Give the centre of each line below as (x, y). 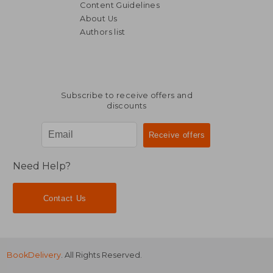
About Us (99, 18)
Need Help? (42, 166)
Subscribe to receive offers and (127, 95)
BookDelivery (34, 255)
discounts (127, 105)
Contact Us (65, 198)
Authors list (103, 32)
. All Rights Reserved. (102, 255)
